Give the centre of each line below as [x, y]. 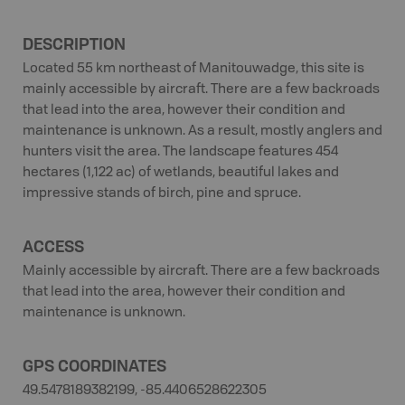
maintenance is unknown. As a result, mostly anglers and [202, 132]
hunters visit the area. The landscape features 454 [180, 152]
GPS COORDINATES [94, 365]
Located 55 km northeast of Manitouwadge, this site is [193, 69]
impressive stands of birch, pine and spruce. [162, 194]
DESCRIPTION [74, 43]
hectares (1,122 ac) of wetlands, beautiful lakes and [181, 173]
